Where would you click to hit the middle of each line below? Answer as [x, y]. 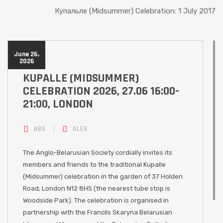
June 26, [27, 54]
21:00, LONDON [58, 104]
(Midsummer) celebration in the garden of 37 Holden [103, 176]
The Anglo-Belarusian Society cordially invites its [98, 153]
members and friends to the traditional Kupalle [94, 165]
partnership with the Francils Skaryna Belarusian [98, 212]
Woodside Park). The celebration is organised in [96, 200]
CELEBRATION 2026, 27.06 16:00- [101, 91]
